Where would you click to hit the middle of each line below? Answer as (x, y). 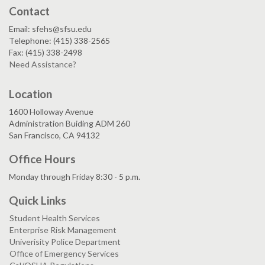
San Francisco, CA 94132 (54, 135)
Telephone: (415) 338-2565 (59, 41)
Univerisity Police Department (65, 242)
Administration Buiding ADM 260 (70, 124)
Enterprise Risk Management (63, 230)
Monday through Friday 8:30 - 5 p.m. (75, 177)
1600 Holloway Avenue (51, 112)
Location (30, 94)
